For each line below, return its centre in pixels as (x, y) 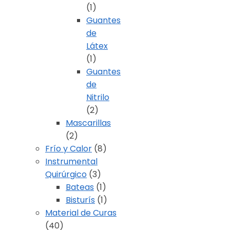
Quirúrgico (66, 175)
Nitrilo (98, 98)
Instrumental (71, 162)
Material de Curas (81, 213)
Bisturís (80, 200)
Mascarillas (88, 123)
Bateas (80, 187)
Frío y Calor (69, 149)
